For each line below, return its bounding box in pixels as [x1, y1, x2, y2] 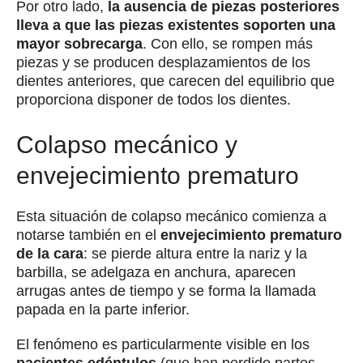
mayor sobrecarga [16, 35, 143, 52]
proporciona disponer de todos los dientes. [16, 91, 291, 108]
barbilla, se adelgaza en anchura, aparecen [16, 263, 296, 280]
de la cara [16, 245, 83, 262]
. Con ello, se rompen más [143, 35, 313, 52]
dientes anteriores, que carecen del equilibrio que [16, 72, 335, 89]
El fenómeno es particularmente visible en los [16, 335, 310, 352]
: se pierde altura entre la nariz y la [83, 245, 307, 262]
